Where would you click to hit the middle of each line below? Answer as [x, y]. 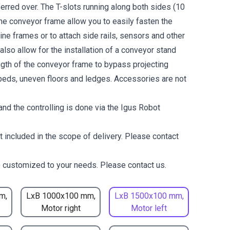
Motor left [149, 208]
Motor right [61, 208]
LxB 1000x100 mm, [61, 196]
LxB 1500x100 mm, [149, 196]
